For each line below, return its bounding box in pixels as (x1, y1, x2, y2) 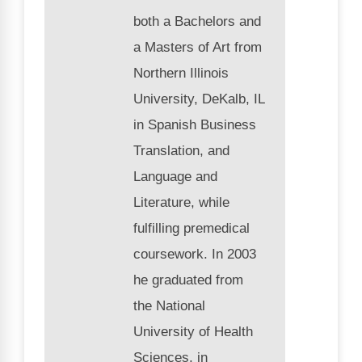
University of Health (133, 324, 253, 340)
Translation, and (133, 143, 229, 159)
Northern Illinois (133, 65, 229, 82)
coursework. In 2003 (133, 246, 256, 263)
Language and (133, 169, 217, 185)
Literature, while (133, 195, 229, 211)
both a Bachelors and (133, 14, 261, 30)
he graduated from (133, 272, 243, 288)
